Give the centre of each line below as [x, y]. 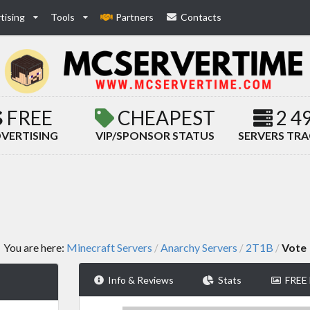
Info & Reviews [141, 280]
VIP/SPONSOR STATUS [155, 136]
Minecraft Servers [109, 248]
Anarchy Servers [199, 248]
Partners [134, 17]
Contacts [201, 17]
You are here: [35, 248]
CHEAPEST [164, 118]
